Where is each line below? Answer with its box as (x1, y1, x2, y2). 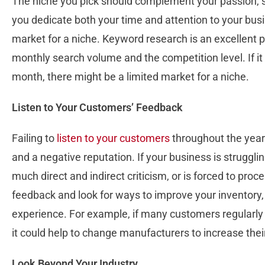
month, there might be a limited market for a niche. (12, 70, 249, 83)
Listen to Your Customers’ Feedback (12, 101, 183, 114)
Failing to (12, 132, 57, 145)
